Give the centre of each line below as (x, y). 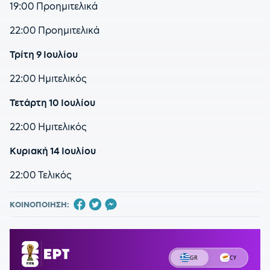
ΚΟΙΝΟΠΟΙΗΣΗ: (39, 205)
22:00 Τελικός (41, 175)
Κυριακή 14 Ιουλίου (53, 151)
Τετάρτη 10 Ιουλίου (52, 103)
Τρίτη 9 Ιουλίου (44, 55)
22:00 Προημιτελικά (55, 30)
